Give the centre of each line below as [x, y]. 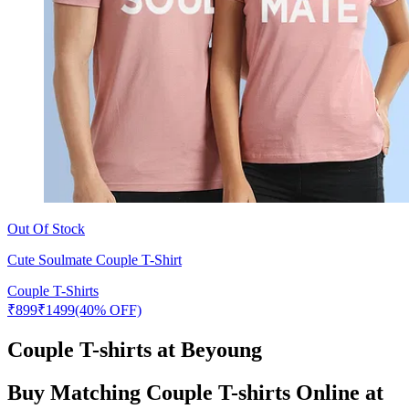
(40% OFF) [108, 309]
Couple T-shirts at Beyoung [135, 349]
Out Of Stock [46, 228]
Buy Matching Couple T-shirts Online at [195, 392]
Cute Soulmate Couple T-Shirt [94, 259]
